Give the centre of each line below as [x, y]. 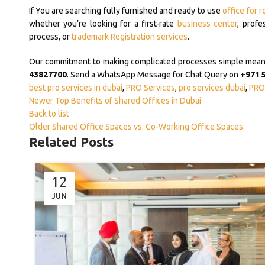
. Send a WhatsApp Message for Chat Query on [153, 75]
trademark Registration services [129, 37]
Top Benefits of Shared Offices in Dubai [128, 101]
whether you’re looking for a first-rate [103, 24]
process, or [50, 37]
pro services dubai [212, 88]
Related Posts [71, 142]
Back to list [49, 114]
